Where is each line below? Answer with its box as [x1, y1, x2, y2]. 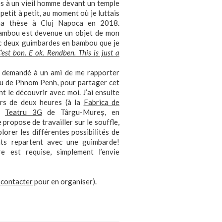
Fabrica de [83, 98, 120, 107]
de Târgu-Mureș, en [42, 108, 120, 116]
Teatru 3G [4, 108, 42, 116]
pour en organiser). [33, 177, 97, 186]
